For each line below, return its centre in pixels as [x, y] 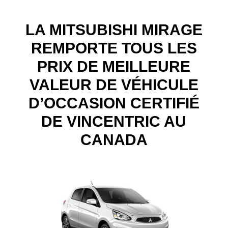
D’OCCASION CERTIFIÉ [114, 103]
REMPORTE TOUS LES [114, 48]
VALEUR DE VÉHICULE [114, 84]
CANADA [114, 139]
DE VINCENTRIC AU [114, 121]
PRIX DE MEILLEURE [114, 66]
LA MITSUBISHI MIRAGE [114, 30]
